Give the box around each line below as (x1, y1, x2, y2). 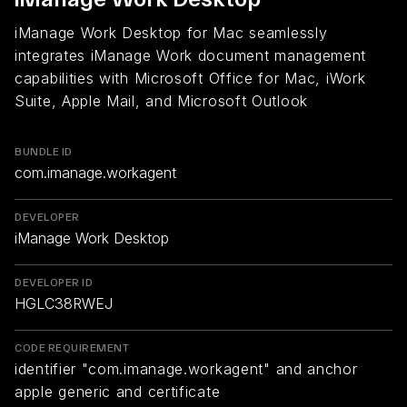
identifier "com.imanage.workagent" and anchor (15, 360, 358, 378)
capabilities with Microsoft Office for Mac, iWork (15, 69, 366, 87)
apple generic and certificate (15, 382, 221, 401)
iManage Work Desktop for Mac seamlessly (15, 24, 328, 42)
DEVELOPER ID (15, 276, 93, 289)
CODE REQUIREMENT (15, 342, 129, 354)
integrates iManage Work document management (15, 46, 367, 65)
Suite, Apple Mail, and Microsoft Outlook (15, 92, 309, 110)
